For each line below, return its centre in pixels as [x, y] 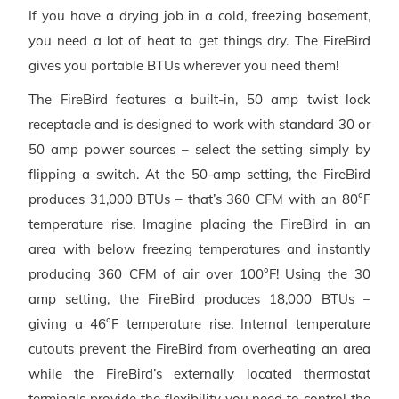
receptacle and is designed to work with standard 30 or [199, 124]
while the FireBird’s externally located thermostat [199, 373]
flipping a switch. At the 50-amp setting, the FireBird [199, 174]
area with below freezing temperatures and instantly [199, 248]
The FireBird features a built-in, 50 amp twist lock [199, 99]
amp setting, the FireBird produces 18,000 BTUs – [199, 298]
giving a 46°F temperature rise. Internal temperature [199, 323]
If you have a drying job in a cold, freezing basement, [199, 15]
